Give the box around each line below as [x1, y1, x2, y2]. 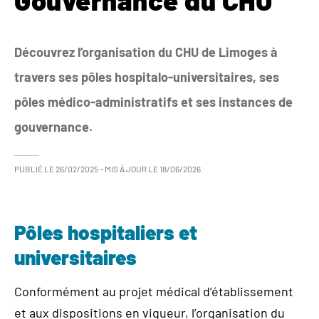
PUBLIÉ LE [14, 164, 54, 174]
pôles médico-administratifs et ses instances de [14, 94, 293, 110]
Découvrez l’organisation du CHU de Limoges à [14, 44, 278, 60]
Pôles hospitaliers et [14, 220, 197, 244]
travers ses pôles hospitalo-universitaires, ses [14, 69, 279, 85]
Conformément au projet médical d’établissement [14, 283, 293, 299]
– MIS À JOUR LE [100, 164, 159, 174]
